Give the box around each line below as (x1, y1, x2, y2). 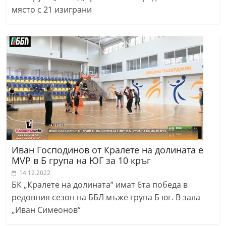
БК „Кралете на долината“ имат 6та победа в (12, 179, 188, 191)
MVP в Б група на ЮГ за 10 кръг (12, 154, 151, 167)
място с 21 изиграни (12, 4, 92, 16)
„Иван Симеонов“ (12, 204, 81, 216)
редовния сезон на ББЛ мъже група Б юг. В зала (12, 192, 201, 203)
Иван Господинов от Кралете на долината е (12, 144, 204, 156)
